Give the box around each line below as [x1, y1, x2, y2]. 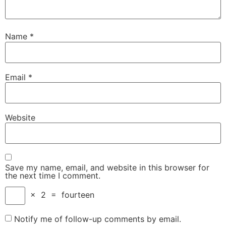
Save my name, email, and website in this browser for [5, 162, 209, 173]
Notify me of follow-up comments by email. [14, 214, 181, 224]
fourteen [62, 190, 94, 200]
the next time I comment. [5, 170, 100, 181]
